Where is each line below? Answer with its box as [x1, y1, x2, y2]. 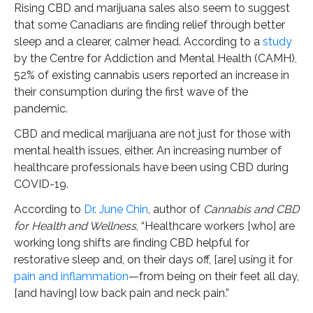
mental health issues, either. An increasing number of [14, 143, 282, 157]
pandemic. [14, 101, 68, 115]
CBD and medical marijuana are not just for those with [14, 126, 291, 140]
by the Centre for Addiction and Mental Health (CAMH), [14, 51, 297, 65]
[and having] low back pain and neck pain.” [14, 286, 229, 300]
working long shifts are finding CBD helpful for [14, 235, 249, 249]
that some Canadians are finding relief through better [14, 17, 285, 31]
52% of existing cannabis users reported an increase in [14, 68, 289, 82]
